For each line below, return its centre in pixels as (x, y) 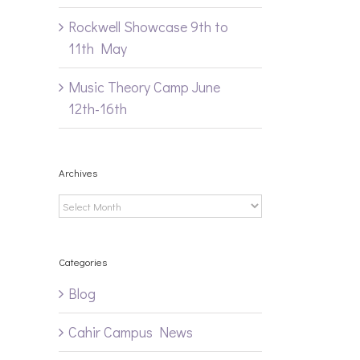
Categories (83, 262)
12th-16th (98, 108)
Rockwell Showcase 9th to (148, 26)
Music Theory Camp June (144, 86)
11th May (98, 48)
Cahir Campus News (131, 332)
